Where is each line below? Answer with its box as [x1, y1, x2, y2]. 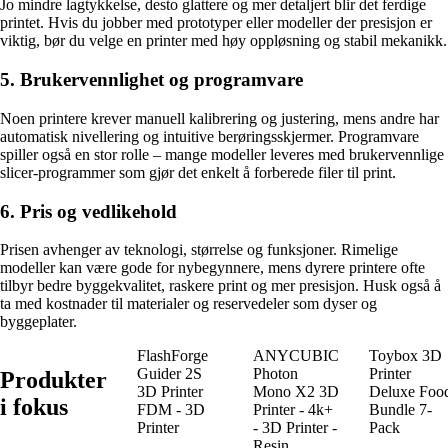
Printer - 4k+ [253, 401, 333, 419]
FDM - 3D [137, 401, 205, 419]
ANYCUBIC [253, 347, 339, 365]
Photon [253, 365, 298, 383]
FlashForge [137, 347, 208, 365]
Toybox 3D [369, 347, 442, 365]
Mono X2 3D [253, 383, 339, 401]
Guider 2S [137, 365, 202, 383]
